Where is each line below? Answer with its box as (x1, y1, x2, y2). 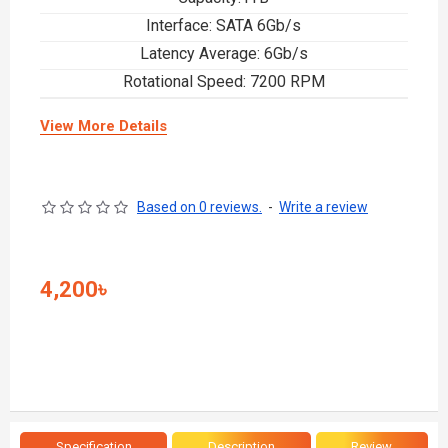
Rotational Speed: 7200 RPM (122, 72, 325, 91)
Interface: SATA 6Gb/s (146, 16, 302, 35)
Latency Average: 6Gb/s (139, 44, 308, 63)
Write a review (279, 199, 368, 215)
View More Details (40, 117, 167, 135)
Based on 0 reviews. (137, 199, 262, 215)
